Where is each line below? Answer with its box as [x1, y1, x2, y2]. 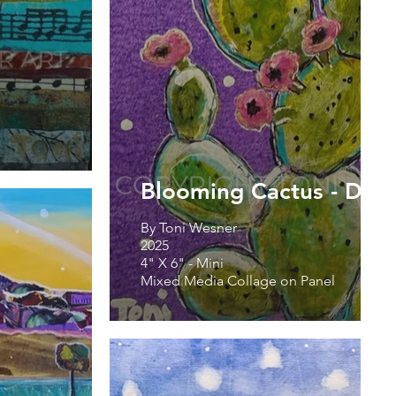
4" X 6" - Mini [141, 254, 227, 271]
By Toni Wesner [141, 218, 237, 236]
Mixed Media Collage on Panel [141, 271, 335, 289]
